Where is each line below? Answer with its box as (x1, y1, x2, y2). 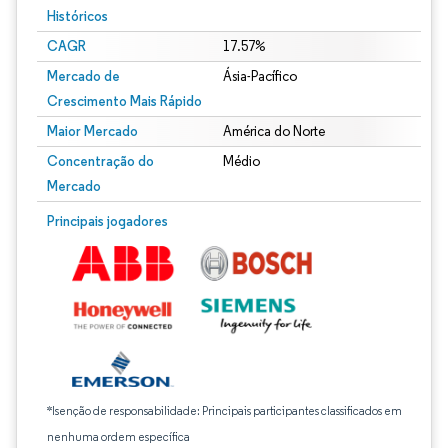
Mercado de (47, 67, 120, 85)
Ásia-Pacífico (222, 68, 297, 85)
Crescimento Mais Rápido (47, 92, 202, 110)
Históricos (47, 7, 108, 25)
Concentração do (47, 152, 154, 170)
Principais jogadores (47, 212, 168, 230)
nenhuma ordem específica (47, 429, 190, 444)
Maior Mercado (47, 122, 138, 140)
